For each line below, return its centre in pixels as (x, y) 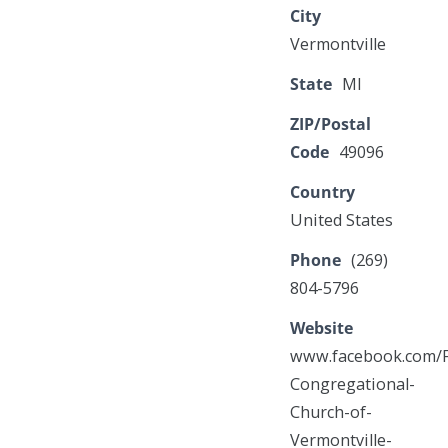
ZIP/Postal (330, 124)
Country (322, 192)
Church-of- (331, 412)
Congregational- (352, 384)
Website (321, 328)
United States (341, 220)
